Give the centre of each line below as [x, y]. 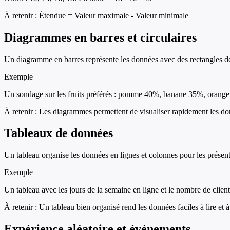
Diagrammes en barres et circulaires [100, 37]
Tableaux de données [59, 133]
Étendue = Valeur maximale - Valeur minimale [114, 15]
